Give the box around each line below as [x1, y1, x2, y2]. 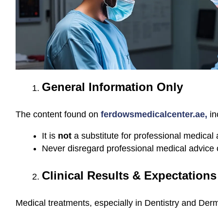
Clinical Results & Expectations [42, 169, 217, 182]
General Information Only [42, 80, 183, 93]
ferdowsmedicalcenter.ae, [101, 109, 207, 119]
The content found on [16, 109, 101, 119]
